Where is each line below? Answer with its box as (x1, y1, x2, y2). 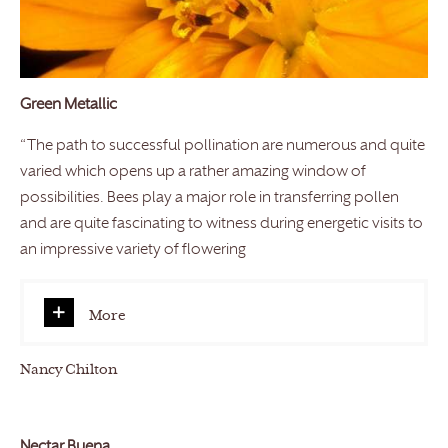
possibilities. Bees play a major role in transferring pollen (20, 191, 399, 207)
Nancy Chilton (20, 364, 117, 378)
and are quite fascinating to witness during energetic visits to (20, 217, 423, 233)
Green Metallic (20, 98, 117, 114)
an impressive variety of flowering (20, 243, 246, 259)
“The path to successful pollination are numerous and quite (20, 139, 425, 155)
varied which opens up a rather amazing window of (20, 165, 366, 181)
